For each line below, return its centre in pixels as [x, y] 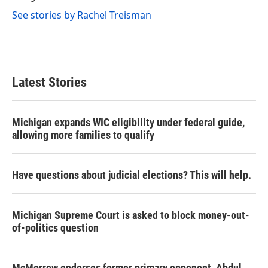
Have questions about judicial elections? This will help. [132, 175]
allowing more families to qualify [83, 135]
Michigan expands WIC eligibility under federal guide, [128, 122]
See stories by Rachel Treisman [82, 15]
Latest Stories [49, 82]
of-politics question [55, 228]
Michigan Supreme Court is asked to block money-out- [131, 215]
